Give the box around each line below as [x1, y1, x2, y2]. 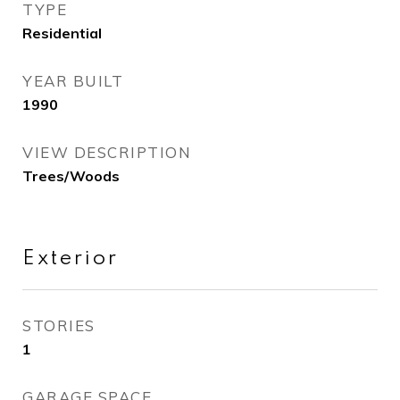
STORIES [22, 316, 96, 335]
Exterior [22, 248, 119, 269]
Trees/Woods [22, 167, 120, 185]
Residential [22, 24, 102, 42]
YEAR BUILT [22, 71, 123, 90]
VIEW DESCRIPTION [22, 143, 191, 162]
